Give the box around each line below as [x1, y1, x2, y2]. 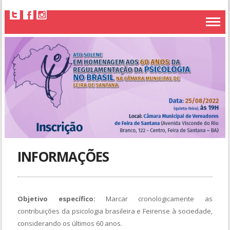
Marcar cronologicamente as [95, 194, 213, 203]
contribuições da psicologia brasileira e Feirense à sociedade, [17, 206, 213, 216]
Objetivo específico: [17, 194, 95, 203]
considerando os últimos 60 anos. [17, 218, 123, 228]
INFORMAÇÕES [17, 147, 109, 166]
